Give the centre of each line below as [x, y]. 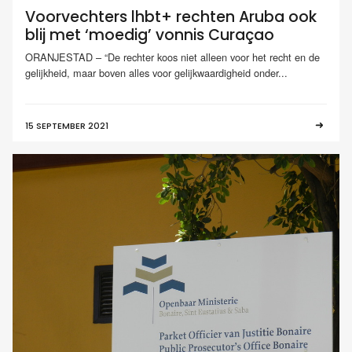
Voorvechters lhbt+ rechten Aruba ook [171, 17]
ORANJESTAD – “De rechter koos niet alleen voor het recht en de [172, 57]
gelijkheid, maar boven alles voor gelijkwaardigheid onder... [156, 72]
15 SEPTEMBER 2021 [67, 125]
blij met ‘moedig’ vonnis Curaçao [150, 35]
